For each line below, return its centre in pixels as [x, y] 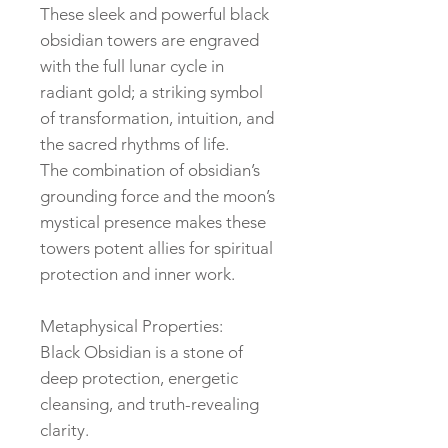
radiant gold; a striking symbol [151, 92]
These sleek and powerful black [154, 14]
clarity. [64, 430]
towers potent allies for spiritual [156, 248]
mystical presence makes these [153, 222]
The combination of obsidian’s [150, 170]
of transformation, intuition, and [157, 118]
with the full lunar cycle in [132, 66]
